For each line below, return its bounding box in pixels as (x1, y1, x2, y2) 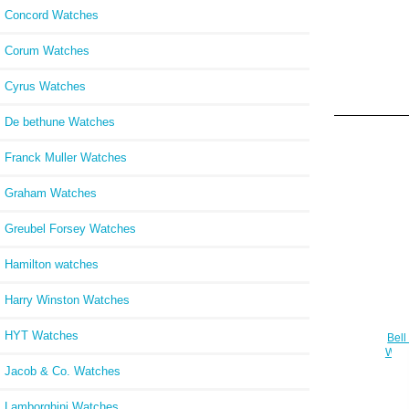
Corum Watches (5, 43, 89, 58)
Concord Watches (5, 7, 99, 22)
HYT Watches (5, 328, 79, 342)
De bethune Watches (5, 114, 115, 129)
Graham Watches (5, 185, 97, 200)
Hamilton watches (5, 257, 99, 271)
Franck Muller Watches (5, 150, 127, 164)
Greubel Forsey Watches (5, 221, 136, 236)
